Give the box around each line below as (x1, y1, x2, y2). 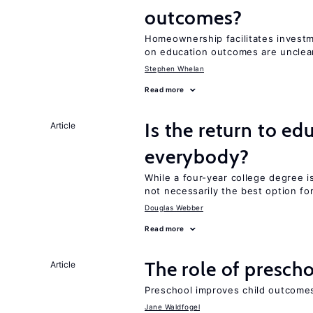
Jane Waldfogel (145, 303, 200, 311)
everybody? (145, 145, 249, 168)
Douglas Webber (145, 203, 203, 212)
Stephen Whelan (145, 64, 204, 73)
